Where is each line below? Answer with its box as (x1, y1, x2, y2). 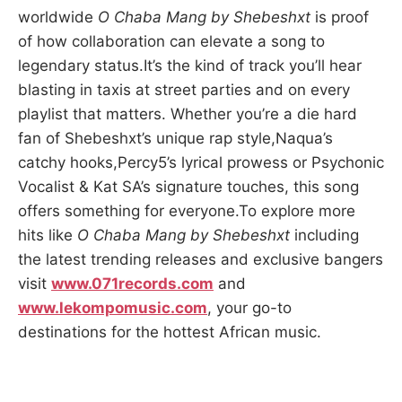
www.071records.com (51, 275, 214, 293)
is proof (310, 8, 369, 26)
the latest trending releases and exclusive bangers (18, 250, 383, 268)
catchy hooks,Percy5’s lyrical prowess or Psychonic (18, 153, 384, 171)
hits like (18, 226, 77, 244)
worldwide (18, 8, 98, 26)
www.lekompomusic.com (18, 299, 207, 317)
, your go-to (207, 299, 292, 317)
